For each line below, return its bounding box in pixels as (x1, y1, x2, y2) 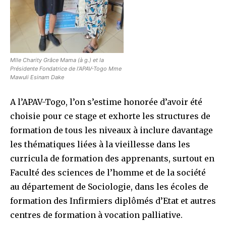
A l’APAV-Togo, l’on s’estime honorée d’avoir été (10, 96, 202, 107)
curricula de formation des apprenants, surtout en (10, 153, 214, 163)
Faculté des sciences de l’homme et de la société (10, 167, 206, 178)
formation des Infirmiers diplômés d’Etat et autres (10, 195, 216, 206)
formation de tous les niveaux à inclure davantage (10, 125, 213, 135)
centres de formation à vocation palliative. (10, 209, 183, 220)
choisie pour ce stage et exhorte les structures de (10, 110, 210, 121)
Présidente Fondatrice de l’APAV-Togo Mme (10, 65, 122, 72)
